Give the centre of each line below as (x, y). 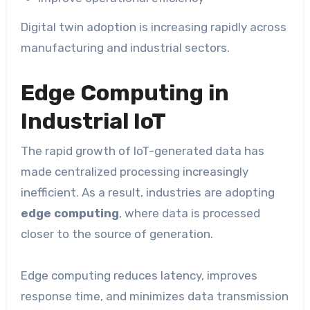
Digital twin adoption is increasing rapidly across (153, 27)
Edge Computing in (125, 93)
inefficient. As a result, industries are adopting (147, 192)
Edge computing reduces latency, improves (139, 275)
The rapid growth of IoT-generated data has (142, 151)
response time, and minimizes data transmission (154, 296)
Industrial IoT (93, 121)
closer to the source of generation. (117, 234)
